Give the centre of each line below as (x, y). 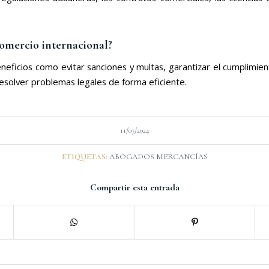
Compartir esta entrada (134, 188)
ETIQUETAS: (84, 157)
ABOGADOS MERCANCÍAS (158, 157)
